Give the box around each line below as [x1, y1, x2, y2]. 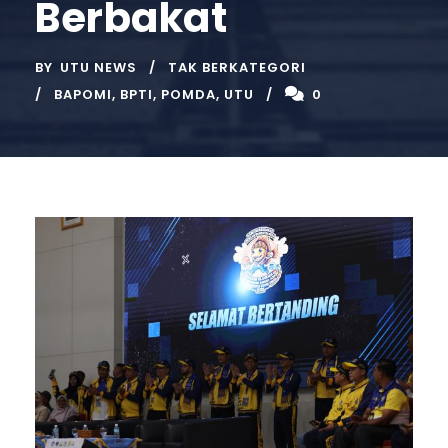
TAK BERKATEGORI [168, 58, 306, 78]
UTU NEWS [60, 58, 137, 78]
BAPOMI [54, 85, 112, 105]
